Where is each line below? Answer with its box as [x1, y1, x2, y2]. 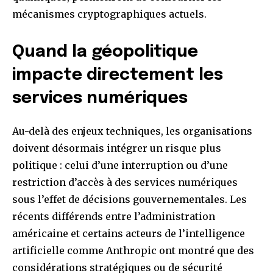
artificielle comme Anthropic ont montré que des [12, 244, 254, 257]
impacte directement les [12, 67, 223, 84]
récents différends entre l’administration [12, 210, 215, 223]
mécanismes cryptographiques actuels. [12, 8, 207, 21]
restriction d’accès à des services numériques [12, 176, 238, 189]
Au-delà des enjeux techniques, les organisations [12, 125, 252, 138]
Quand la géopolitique [12, 44, 198, 61]
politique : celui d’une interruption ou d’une [12, 159, 228, 172]
